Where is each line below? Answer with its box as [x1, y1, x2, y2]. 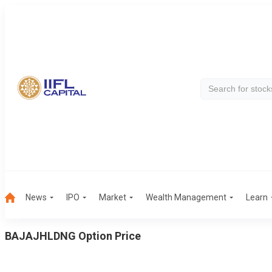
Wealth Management [146, 192, 226, 202]
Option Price [78, 229, 141, 242]
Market [99, 192, 126, 202]
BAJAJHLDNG [5, 229, 76, 242]
